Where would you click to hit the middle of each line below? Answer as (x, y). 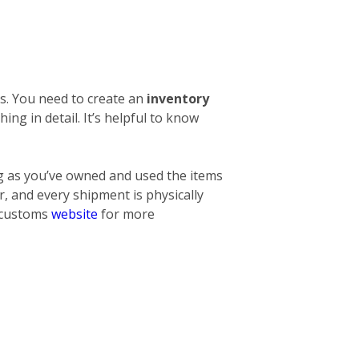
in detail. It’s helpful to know (115, 117)
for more (126, 214)
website (75, 214)
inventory (178, 98)
